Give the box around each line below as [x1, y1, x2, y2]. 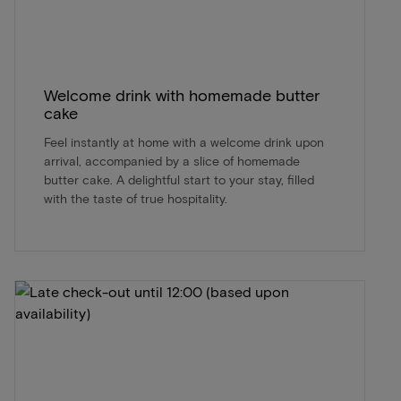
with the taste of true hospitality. [44, 190, 227, 206]
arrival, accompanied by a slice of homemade [44, 152, 300, 168]
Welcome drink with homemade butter [44, 84, 320, 105]
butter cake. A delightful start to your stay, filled [44, 171, 314, 187]
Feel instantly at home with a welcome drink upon [44, 133, 324, 149]
